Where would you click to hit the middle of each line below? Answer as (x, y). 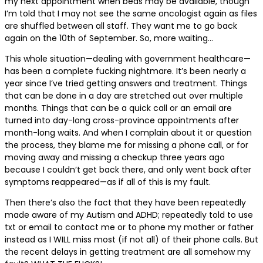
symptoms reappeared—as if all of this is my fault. (108, 182)
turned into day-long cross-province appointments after (122, 120)
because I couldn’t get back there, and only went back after (128, 169)
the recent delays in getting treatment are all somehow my (128, 252)
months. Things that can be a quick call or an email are (118, 108)
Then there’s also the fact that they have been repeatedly (125, 202)
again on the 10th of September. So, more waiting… (109, 38)
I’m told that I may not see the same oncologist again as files (131, 13)
